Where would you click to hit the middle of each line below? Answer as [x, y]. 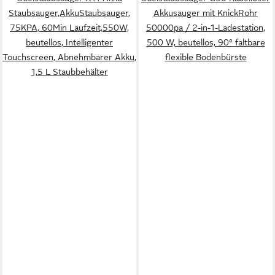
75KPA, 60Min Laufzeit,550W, [69, 28]
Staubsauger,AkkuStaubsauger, [69, 13]
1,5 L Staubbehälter [69, 72]
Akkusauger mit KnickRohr [206, 13]
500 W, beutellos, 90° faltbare [206, 42]
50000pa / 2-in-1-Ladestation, [206, 28]
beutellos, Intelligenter [69, 42]
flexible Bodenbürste [206, 57]
